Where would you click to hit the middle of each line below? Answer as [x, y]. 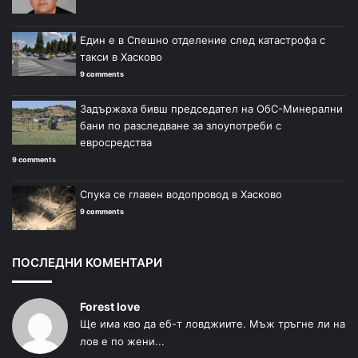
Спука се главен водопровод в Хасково [181, 195]
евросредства [116, 143]
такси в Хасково [121, 57]
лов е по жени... [122, 342]
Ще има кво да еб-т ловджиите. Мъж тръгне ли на [213, 324]
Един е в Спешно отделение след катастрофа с [203, 40]
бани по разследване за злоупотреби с [181, 126]
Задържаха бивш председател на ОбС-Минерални [211, 109]
